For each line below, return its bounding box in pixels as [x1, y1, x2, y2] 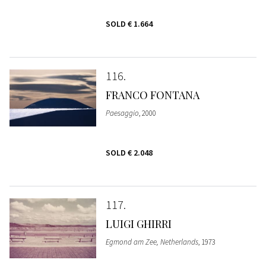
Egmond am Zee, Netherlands [105, 236, 198, 247]
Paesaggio [105, 107, 139, 118]
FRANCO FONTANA [105, 87, 199, 102]
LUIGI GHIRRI [105, 216, 172, 231]
